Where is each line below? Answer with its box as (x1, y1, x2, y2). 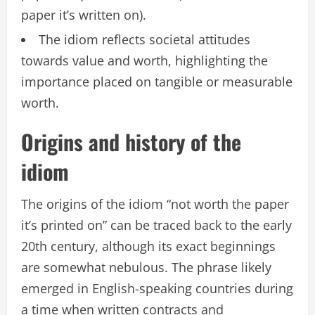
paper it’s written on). (21, 6, 146, 24)
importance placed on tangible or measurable (21, 73, 292, 91)
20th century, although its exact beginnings (21, 238, 276, 255)
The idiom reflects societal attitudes (39, 31, 250, 49)
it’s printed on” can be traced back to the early (21, 217, 292, 234)
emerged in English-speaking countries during (21, 280, 293, 297)
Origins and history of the (21, 126, 241, 158)
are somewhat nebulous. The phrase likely (21, 259, 271, 276)
